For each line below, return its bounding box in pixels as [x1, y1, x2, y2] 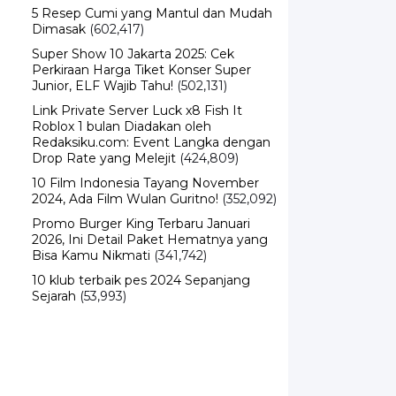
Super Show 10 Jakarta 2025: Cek [32, 19, 234, 36]
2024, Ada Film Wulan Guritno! [32, 164, 218, 181]
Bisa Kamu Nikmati [32, 221, 150, 238]
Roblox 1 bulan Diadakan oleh [32, 92, 211, 109]
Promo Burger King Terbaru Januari [32, 189, 250, 206]
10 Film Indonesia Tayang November [32, 148, 259, 165]
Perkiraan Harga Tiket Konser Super [32, 35, 251, 52]
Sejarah [32, 262, 76, 278]
